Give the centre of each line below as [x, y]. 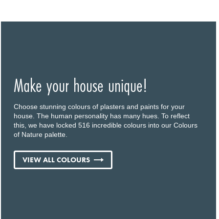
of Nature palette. [41, 134]
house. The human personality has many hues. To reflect [102, 116]
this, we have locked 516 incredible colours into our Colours [106, 125]
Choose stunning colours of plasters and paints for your [99, 106]
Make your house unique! [81, 85]
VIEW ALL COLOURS [56, 160]
